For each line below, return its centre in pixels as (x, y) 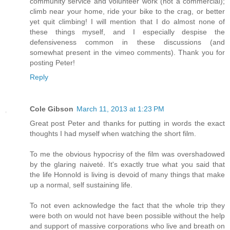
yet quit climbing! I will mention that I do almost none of (127, 22)
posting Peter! (52, 63)
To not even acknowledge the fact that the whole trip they (127, 206)
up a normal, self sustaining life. (81, 185)
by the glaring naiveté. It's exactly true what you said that (127, 165)
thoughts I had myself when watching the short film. (113, 134)
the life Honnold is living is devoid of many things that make (127, 175)
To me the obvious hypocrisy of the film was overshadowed (127, 154)
